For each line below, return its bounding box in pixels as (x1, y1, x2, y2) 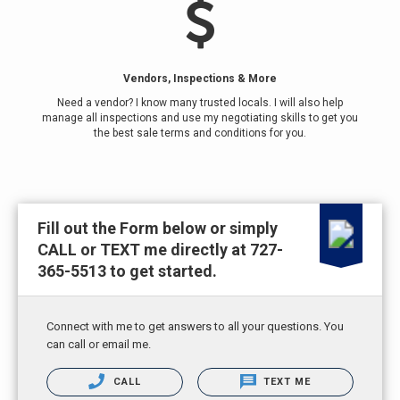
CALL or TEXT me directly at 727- (37, 240, 283, 259)
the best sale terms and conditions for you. (94, 127, 306, 139)
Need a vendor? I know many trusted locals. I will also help (57, 96, 343, 109)
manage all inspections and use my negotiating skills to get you (42, 112, 358, 124)
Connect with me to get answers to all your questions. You (46, 320, 344, 333)
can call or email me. (46, 337, 151, 351)
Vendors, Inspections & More (123, 72, 277, 85)
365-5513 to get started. (37, 262, 217, 280)
